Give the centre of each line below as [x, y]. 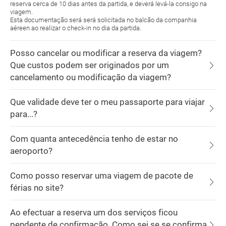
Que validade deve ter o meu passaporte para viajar [107, 102]
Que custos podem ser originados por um [90, 65]
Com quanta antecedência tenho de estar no [94, 139]
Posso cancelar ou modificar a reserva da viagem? [106, 53]
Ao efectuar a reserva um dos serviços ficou [94, 212]
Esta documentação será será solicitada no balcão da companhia [103, 20]
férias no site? [37, 188]
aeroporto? [31, 151]
